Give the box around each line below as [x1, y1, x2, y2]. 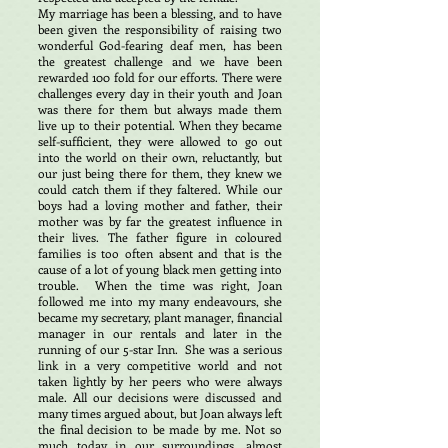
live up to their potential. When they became [38, 117, 282, 133]
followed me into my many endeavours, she [38, 293, 282, 309]
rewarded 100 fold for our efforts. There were [38, 69, 282, 85]
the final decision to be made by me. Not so [38, 421, 282, 437]
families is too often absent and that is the [38, 245, 282, 261]
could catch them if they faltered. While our [38, 181, 282, 197]
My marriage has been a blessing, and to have [38, 5, 282, 21]
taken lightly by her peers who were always [38, 373, 282, 389]
